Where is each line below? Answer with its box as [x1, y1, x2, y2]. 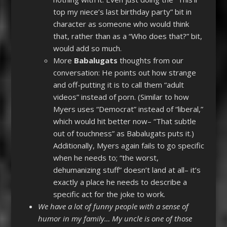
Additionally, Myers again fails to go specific [53, 140, 204, 151]
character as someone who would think [53, 19, 189, 29]
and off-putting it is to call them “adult [53, 80, 184, 90]
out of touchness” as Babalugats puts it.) [53, 128, 194, 139]
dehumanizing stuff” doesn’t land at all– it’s [53, 165, 201, 175]
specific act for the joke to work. [53, 189, 165, 200]
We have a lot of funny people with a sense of [37, 201, 188, 212]
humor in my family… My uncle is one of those [37, 213, 192, 224]
